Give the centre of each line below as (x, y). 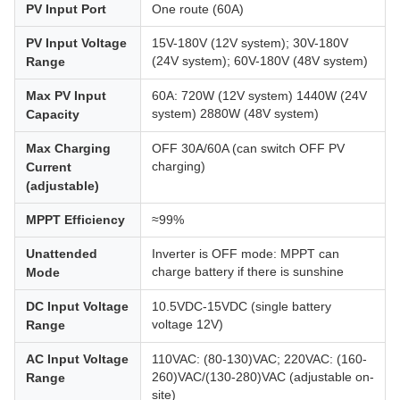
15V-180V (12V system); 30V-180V (250, 42)
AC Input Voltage (77, 358)
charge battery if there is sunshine (248, 271)
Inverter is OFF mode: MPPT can (246, 253)
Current (49, 167)
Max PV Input (66, 95)
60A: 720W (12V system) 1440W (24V (259, 95)
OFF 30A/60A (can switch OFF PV (248, 148)
